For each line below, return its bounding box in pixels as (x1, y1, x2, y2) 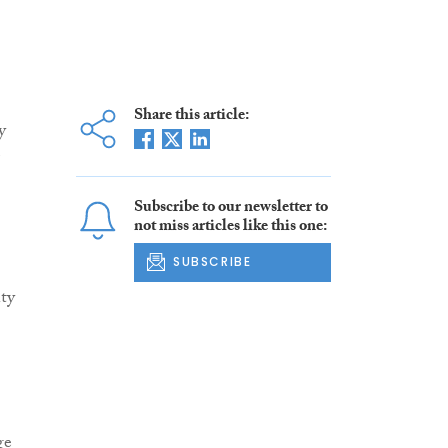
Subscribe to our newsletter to (133, 195, 328, 223)
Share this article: (133, 103, 249, 131)
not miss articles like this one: (133, 214, 327, 242)
